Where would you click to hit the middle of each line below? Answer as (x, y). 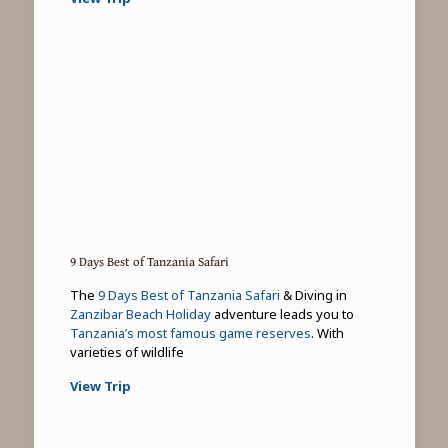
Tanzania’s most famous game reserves (190, 332)
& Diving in (313, 294)
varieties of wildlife (126, 351)
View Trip (100, 385)
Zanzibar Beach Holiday (140, 313)
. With (327, 332)
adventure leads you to (282, 313)
